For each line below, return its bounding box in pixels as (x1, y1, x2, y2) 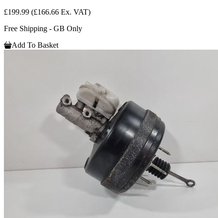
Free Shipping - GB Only (4, 24, 82, 33)
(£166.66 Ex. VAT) (31, 8, 91, 17)
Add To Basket (12, 41, 58, 50)
